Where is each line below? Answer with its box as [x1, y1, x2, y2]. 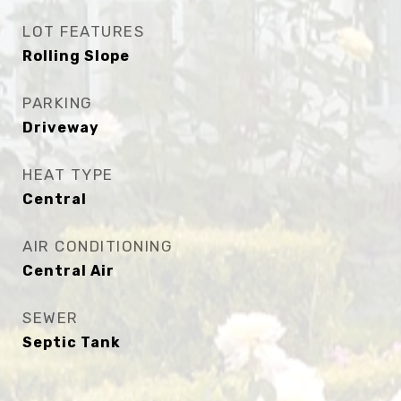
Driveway [22, 119, 99, 136]
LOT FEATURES [22, 22, 144, 40]
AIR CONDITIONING [22, 237, 173, 255]
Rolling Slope [22, 47, 130, 64]
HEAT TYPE [22, 166, 114, 183]
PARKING [22, 94, 93, 112]
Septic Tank [22, 334, 121, 351]
